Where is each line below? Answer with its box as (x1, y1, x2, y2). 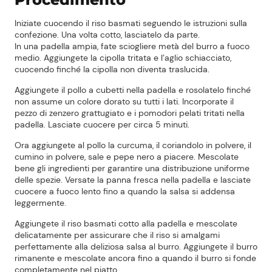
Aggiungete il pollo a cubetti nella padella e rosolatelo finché (15, 84, 251, 96)
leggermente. (15, 197, 66, 209)
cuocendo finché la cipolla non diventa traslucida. (15, 64, 209, 75)
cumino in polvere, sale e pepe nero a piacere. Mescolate (15, 151, 239, 163)
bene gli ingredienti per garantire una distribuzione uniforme (15, 163, 250, 174)
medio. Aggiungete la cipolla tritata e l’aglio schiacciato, (15, 52, 231, 64)
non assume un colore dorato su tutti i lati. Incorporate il (15, 96, 234, 107)
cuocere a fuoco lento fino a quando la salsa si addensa (15, 186, 235, 197)
